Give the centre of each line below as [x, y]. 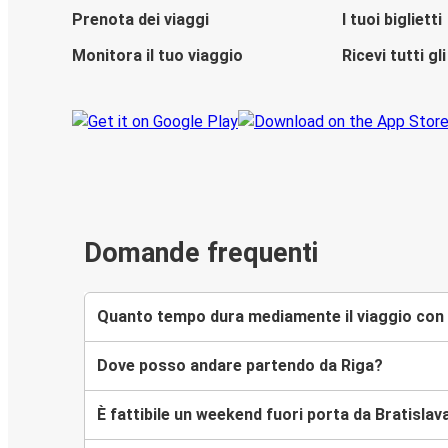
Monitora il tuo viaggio [157, 56]
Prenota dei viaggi [140, 20]
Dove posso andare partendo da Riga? [240, 365]
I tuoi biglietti [391, 20]
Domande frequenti [201, 253]
